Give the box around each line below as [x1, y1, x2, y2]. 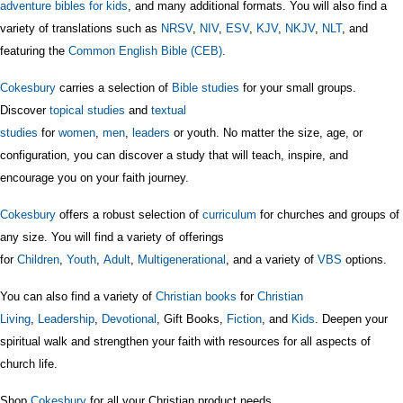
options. [345, 252, 390, 266]
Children [17, 252, 59, 266]
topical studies [49, 103, 125, 117]
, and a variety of [226, 252, 318, 266]
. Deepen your [315, 311, 388, 326]
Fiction [227, 311, 262, 326]
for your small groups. [243, 80, 356, 94]
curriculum [202, 207, 260, 221]
